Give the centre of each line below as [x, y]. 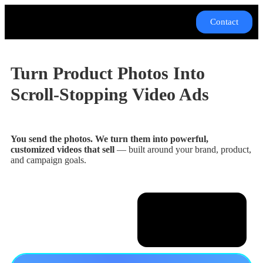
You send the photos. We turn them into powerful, [109, 139]
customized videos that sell [63, 149]
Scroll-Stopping [69, 94]
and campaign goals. [48, 160]
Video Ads [171, 94]
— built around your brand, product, [183, 149]
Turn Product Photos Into [108, 73]
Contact [224, 22]
